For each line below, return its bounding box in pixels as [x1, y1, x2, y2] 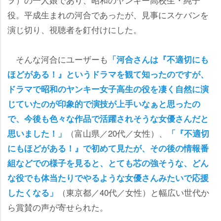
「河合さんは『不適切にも [108, 53, 209, 65]
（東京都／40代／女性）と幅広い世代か [58, 185, 209, 198]
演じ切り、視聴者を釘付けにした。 [7, 23, 142, 36]
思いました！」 [7, 127, 66, 139]
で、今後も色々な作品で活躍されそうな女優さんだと [7, 112, 209, 124]
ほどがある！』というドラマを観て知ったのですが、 [7, 68, 209, 80]
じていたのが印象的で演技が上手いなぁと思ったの [7, 97, 200, 110]
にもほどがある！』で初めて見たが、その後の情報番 [7, 142, 209, 154]
